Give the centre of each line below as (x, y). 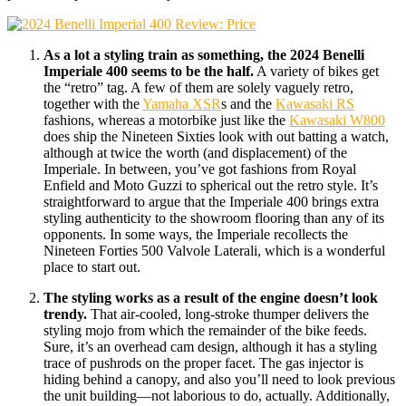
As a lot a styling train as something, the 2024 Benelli (204, 54)
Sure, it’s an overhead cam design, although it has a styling (210, 346)
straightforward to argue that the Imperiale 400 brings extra (211, 201)
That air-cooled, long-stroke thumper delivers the (230, 314)
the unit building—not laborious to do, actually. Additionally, (217, 395)
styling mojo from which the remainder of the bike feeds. (205, 330)
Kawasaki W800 (337, 120)
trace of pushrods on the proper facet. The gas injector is (203, 362)
